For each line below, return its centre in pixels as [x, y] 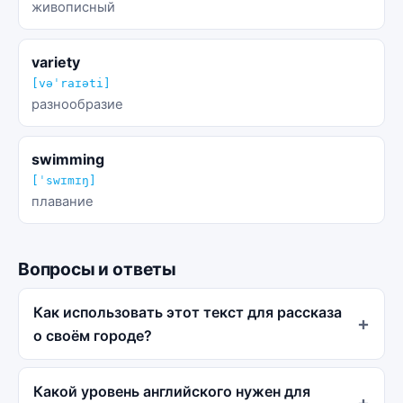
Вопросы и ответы [97, 269]
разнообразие [77, 104]
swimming [68, 159]
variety [56, 62]
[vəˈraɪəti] [71, 83]
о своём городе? [93, 336]
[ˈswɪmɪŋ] [64, 180]
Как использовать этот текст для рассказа [188, 313]
